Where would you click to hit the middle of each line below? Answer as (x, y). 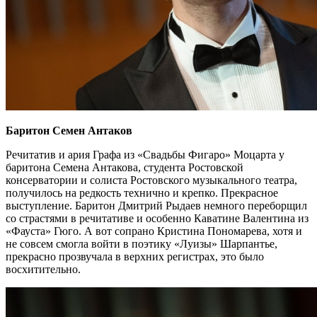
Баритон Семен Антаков (69, 130)
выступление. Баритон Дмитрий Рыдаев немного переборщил (156, 205)
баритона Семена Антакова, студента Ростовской (125, 167)
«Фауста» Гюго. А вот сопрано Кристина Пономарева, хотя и (154, 231)
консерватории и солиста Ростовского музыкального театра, (151, 180)
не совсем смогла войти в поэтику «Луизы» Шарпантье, (142, 243)
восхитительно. (43, 269)
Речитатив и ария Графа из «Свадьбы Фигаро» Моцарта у (145, 154)
